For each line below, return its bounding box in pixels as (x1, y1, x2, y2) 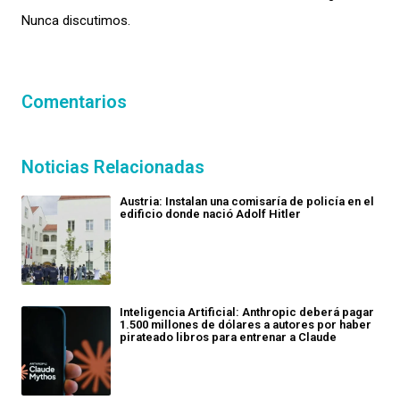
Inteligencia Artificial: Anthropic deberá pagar (120, 304, 374, 319)
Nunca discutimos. (21, 12, 130, 29)
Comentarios (21, 90, 127, 112)
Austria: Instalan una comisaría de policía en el (120, 194, 374, 208)
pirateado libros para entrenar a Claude (120, 329, 337, 344)
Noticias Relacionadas (21, 155, 204, 178)
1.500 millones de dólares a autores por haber (120, 317, 371, 331)
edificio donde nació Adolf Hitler (120, 206, 301, 221)
